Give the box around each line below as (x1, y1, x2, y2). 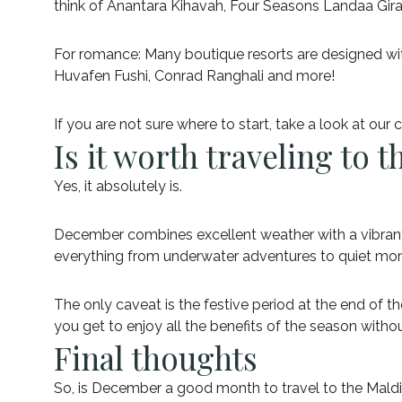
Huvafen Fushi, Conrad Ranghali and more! (54, 66, 335, 84)
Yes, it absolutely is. (54, 177, 182, 195)
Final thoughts (54, 336, 258, 379)
